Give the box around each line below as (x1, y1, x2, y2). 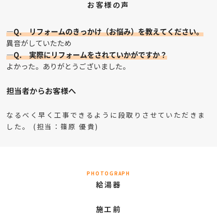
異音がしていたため (6, 37, 72, 48)
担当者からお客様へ (6, 84, 77, 96)
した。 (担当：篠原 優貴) (6, 121, 99, 131)
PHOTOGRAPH (87, 169, 130, 177)
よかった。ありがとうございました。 (6, 61, 130, 71)
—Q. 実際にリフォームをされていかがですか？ (6, 49, 168, 60)
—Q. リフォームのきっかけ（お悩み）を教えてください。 (6, 26, 204, 36)
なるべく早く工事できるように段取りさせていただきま (6, 109, 206, 120)
